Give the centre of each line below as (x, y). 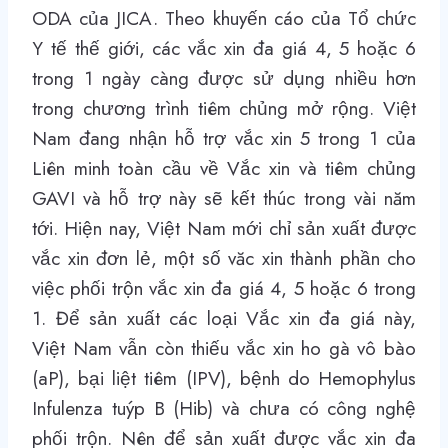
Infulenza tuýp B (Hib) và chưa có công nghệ (224, 408)
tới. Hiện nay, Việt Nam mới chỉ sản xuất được (224, 228)
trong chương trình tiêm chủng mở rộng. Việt (224, 108)
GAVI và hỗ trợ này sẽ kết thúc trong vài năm (224, 198)
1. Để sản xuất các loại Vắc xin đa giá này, (224, 318)
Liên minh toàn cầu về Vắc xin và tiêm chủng (224, 168)
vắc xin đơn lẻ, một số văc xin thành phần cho (224, 258)
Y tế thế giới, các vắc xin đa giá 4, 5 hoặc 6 (224, 48)
